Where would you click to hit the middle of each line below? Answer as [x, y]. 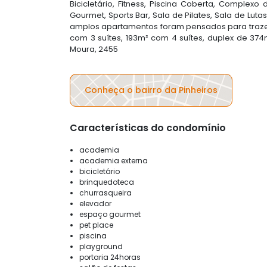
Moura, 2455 [94, 49]
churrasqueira [105, 193]
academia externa [114, 160]
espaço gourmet [110, 214]
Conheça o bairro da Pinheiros [151, 90]
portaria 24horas [110, 257]
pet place [96, 225]
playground [101, 246]
